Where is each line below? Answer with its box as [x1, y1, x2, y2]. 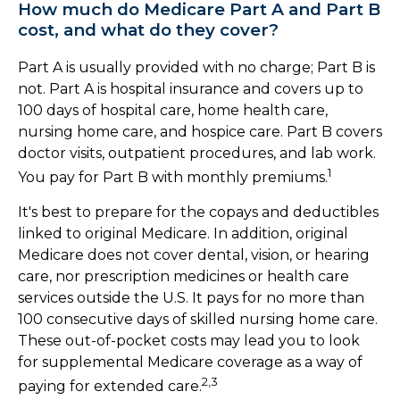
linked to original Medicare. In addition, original [18, 225, 348, 243]
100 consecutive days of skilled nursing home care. [18, 311, 378, 329]
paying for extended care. [18, 378, 202, 396]
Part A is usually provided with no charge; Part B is [18, 59, 375, 77]
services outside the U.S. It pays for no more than [18, 289, 364, 307]
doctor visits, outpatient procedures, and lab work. [18, 145, 376, 162]
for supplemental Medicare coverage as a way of [18, 354, 362, 371]
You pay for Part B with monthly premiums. [18, 169, 328, 187]
